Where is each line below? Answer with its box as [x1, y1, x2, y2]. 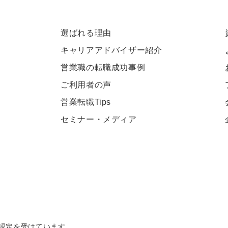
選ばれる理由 [61, 28, 111, 37]
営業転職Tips [61, 98, 111, 106]
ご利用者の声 [61, 80, 111, 89]
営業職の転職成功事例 [61, 63, 146, 72]
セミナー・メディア [61, 115, 137, 124]
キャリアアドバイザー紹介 [61, 46, 162, 54]
